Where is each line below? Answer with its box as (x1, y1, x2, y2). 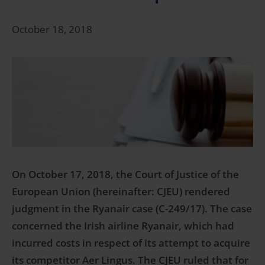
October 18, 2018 (12, 22, 92, 37)
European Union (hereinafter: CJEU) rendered (12, 185, 230, 199)
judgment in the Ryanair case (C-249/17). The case (12, 202, 252, 216)
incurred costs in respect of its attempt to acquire (12, 236, 250, 250)
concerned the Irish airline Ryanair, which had (12, 219, 234, 233)
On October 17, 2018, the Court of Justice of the (12, 167, 239, 182)
